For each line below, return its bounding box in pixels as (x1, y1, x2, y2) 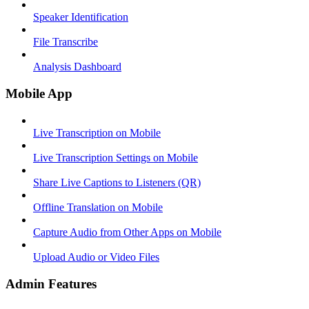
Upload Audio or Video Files (33, 250, 159, 263)
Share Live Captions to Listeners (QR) (33, 176, 201, 188)
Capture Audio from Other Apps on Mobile (33, 226, 221, 238)
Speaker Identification (33, 11, 128, 23)
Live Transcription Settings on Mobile (33, 151, 198, 163)
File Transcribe (33, 36, 98, 48)
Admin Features (6, 276, 97, 291)
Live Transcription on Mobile (33, 126, 161, 139)
